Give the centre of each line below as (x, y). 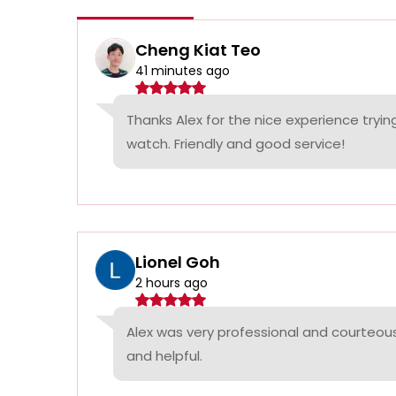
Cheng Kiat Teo (198, 50)
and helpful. (164, 356)
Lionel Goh (178, 263)
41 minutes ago (183, 71)
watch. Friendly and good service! (236, 144)
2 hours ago (171, 283)
